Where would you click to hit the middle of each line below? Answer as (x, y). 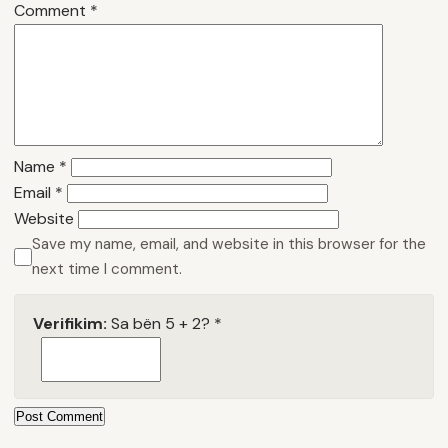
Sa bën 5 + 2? (160, 323)
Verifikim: (70, 323)
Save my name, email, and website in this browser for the (229, 243)
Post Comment (59, 416)
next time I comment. (107, 268)
